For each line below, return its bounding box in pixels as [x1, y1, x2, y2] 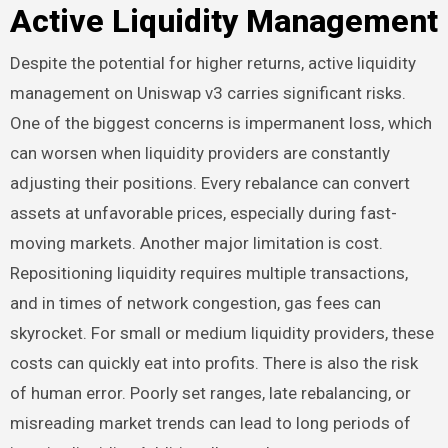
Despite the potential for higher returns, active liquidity [9, 53, 416, 74]
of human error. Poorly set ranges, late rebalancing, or [9, 383, 411, 404]
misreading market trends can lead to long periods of [9, 413, 411, 434]
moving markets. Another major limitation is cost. [9, 233, 383, 254]
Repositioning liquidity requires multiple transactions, [9, 263, 408, 284]
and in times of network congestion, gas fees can [9, 293, 381, 314]
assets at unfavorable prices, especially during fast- [9, 203, 397, 224]
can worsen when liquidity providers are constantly [9, 143, 390, 164]
